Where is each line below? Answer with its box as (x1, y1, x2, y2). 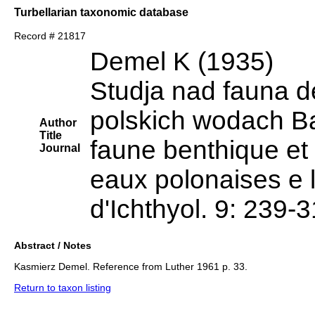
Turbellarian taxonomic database (14, 6, 188, 18)
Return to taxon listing (14, 282, 111, 294)
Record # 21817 (14, 30, 86, 42)
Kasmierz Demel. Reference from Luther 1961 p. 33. (14, 261, 247, 273)
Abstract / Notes (14, 240, 91, 252)
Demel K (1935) (90, 47, 274, 77)
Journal (39, 142, 80, 155)
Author (39, 117, 77, 129)
